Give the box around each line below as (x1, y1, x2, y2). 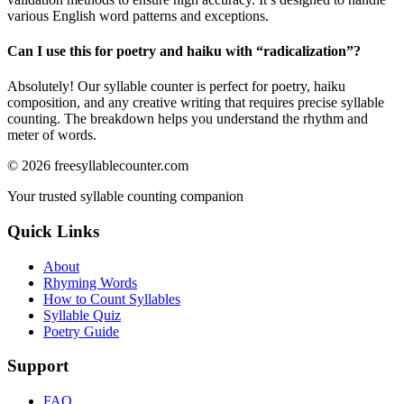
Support (7, 356, 69, 376)
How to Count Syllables (43, 290, 180, 307)
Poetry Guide (43, 323, 119, 339)
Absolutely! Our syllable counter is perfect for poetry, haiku (7, 78, 345, 95)
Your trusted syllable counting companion (7, 188, 243, 205)
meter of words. (7, 127, 96, 143)
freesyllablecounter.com (54, 158, 188, 174)
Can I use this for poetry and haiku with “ (7, 43, 263, 60)
